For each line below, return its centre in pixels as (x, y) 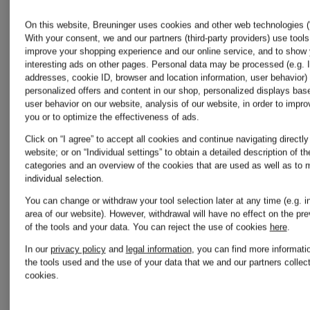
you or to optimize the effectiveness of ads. (112, 117)
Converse (95, 72)
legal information (158, 249)
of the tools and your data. (79, 227)
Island (216, 94)
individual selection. (64, 179)
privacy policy (78, 249)
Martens (84, 183)
